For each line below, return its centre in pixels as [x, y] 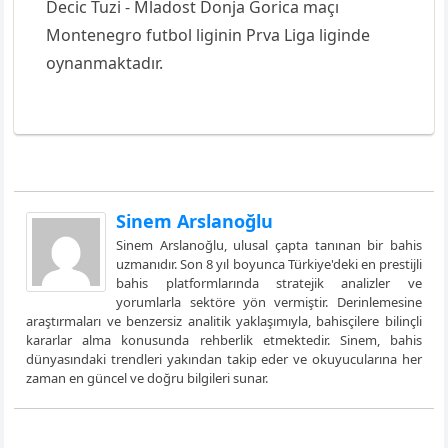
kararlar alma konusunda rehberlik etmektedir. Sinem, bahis [224, 340]
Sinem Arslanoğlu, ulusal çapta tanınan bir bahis [269, 245]
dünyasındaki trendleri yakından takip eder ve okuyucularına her [224, 359]
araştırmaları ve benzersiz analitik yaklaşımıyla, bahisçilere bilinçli [224, 321]
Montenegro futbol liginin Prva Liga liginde [208, 35]
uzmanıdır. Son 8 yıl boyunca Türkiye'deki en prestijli [269, 264]
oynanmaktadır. [105, 63]
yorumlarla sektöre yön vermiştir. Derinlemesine [269, 302]
